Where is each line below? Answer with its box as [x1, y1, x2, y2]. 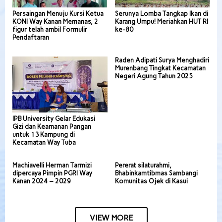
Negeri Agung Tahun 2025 [114, 72, 193, 80]
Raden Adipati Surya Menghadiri [114, 56, 209, 64]
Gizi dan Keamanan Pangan [12, 123, 91, 131]
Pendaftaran [12, 33, 49, 41]
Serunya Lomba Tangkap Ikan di [114, 9, 208, 17]
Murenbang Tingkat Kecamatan [114, 64, 206, 72]
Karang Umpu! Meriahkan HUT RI [114, 17, 208, 25]
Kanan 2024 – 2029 [12, 177, 71, 185]
